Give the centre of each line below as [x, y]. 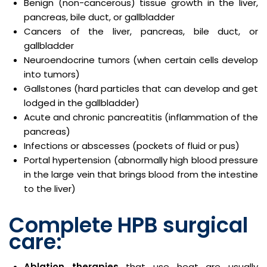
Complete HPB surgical [128, 225]
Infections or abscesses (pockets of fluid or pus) [132, 146]
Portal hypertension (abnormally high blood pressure [141, 160]
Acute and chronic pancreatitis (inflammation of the [141, 117]
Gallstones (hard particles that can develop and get [141, 89]
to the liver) [50, 189]
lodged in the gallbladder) [82, 103]
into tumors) [52, 74]
